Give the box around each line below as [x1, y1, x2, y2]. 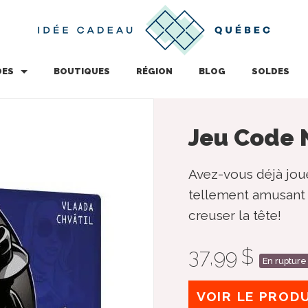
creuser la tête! [188, 208, 281, 223]
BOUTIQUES [53, 66, 110, 76]
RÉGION [135, 66, 173, 76]
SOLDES [251, 66, 289, 76]
